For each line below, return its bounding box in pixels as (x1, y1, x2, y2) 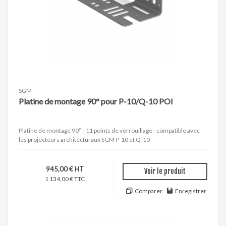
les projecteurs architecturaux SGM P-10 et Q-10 (19, 136, 150, 144)
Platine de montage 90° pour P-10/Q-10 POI (19, 96, 173, 106)
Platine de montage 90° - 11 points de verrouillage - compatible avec (19, 127, 200, 135)
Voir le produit (144, 167, 186, 176)
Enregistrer (175, 187, 207, 195)
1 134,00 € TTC (45, 175, 85, 183)
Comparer (134, 187, 162, 195)
